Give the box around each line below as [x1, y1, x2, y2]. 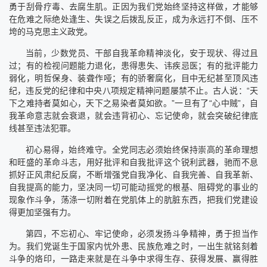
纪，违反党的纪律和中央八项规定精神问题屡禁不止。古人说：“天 [9, 85, 258, 95]
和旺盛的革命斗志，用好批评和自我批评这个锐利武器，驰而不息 [9, 157, 258, 167]
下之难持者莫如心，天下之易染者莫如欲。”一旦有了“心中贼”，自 [9, 98, 258, 108]
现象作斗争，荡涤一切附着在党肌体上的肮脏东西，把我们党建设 [9, 194, 258, 204]
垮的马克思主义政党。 [9, 26, 92, 36]
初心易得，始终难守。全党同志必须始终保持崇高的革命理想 [26, 144, 258, 154]
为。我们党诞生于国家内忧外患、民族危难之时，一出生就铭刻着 [9, 241, 258, 251]
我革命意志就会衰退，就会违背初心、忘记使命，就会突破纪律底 [9, 110, 258, 120]
